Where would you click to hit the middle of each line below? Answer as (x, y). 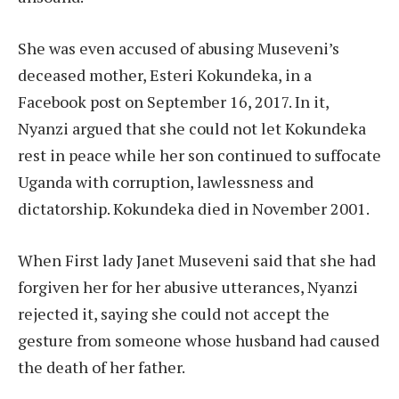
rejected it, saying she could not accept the (174, 313)
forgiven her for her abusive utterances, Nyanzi (188, 286)
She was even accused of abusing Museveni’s (179, 48)
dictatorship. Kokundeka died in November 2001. (194, 208)
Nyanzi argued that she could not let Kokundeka (192, 128)
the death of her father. (102, 366)
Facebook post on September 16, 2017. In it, (173, 101)
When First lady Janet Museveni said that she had (197, 260)
